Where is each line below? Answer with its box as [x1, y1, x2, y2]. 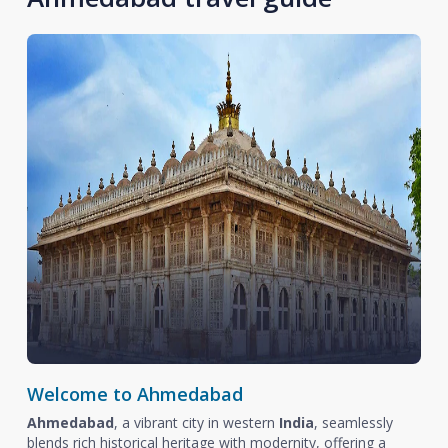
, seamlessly [313, 412, 393, 432]
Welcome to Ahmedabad [26, 381, 243, 406]
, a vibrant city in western [113, 412, 279, 432]
